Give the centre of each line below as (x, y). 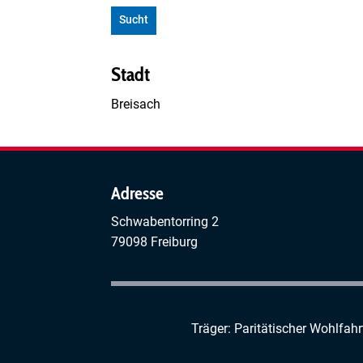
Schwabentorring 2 (165, 221)
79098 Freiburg (154, 241)
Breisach (136, 104)
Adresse (137, 193)
